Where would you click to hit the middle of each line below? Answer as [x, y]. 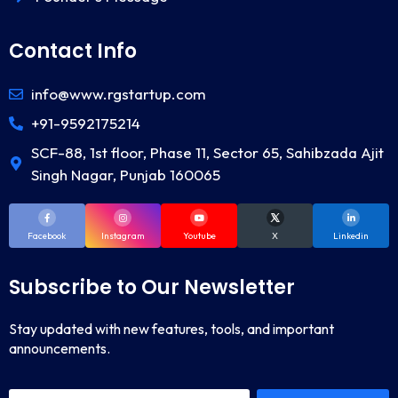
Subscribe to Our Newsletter [152, 288]
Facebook [47, 236]
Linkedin [351, 236]
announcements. [60, 349]
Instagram [123, 236]
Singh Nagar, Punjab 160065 [126, 175]
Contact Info [73, 52]
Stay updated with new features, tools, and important [171, 329]
